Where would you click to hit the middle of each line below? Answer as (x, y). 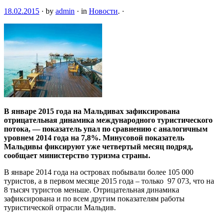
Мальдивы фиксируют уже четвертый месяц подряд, (98, 146)
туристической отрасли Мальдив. (60, 207)
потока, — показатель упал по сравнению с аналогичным (106, 129)
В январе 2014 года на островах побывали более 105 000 (99, 172)
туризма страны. (121, 155)
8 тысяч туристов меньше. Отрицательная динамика (92, 190)
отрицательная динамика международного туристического (108, 120)
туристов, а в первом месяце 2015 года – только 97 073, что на (109, 181)
